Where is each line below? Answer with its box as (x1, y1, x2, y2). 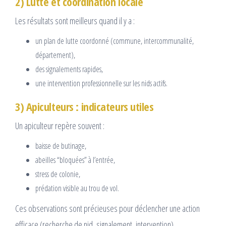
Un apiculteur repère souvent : (15, 120, 104, 132)
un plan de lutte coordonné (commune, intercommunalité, (35, 35, 194, 47)
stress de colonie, (35, 168, 80, 180)
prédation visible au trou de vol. (35, 183, 119, 194)
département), (35, 49, 75, 61)
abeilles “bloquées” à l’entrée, (35, 154, 115, 166)
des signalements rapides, (35, 64, 103, 75)
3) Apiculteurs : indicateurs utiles (15, 99, 154, 115)
